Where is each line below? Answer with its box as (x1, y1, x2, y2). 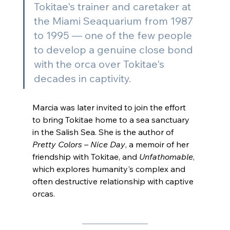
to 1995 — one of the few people (33, 29, 195, 42)
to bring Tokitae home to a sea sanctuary (32, 114, 191, 125)
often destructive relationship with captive (32, 176, 196, 187)
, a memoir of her (125, 139, 191, 150)
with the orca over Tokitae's (33, 57, 167, 71)
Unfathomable (139, 151, 193, 162)
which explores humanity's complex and (32, 164, 187, 175)
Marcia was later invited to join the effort (32, 102, 188, 113)
